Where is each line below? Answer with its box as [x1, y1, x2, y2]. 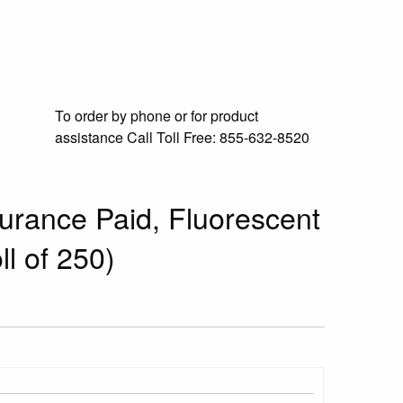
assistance [55, 127, 123, 148]
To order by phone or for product [55, 105, 258, 126]
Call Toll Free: [127, 127, 216, 148]
